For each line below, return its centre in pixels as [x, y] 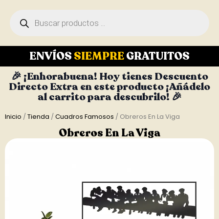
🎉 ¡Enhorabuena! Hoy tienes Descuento [109, 77]
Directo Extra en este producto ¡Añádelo [109, 87]
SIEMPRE [100, 56]
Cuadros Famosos [85, 117]
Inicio [13, 117]
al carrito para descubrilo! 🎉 [109, 97]
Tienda [38, 117]
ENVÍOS [52, 56]
